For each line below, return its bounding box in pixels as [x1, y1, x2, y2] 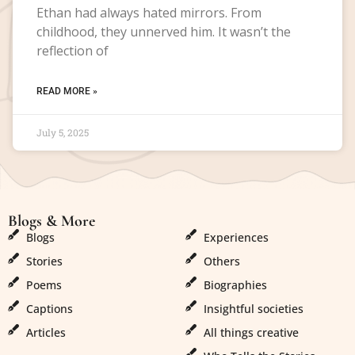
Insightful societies [203, 301, 303, 317]
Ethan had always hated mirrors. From [36, 3, 261, 21]
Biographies [203, 277, 267, 293]
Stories [25, 254, 63, 269]
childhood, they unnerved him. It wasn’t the [36, 22, 291, 40]
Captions [25, 301, 73, 317]
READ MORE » [36, 85, 97, 97]
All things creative [203, 325, 299, 341]
